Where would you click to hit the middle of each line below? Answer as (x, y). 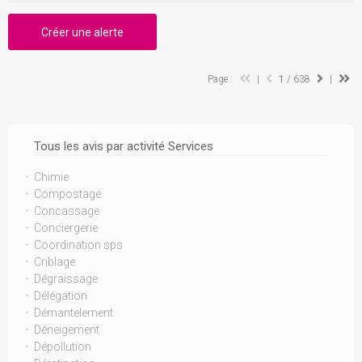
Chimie (51, 177)
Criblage (55, 262)
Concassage (67, 211)
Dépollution (63, 347)
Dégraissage (66, 279)
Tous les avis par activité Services (124, 146)
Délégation (61, 296)
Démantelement (74, 313)
